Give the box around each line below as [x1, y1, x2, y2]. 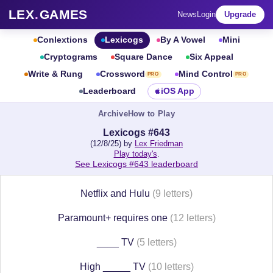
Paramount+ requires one [57, 213, 168, 223]
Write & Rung [27, 69, 83, 79]
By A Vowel [160, 35, 205, 44]
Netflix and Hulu [80, 188, 150, 199]
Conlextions [37, 35, 88, 44]
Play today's [113, 149, 157, 158]
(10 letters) [147, 261, 194, 272]
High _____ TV [79, 261, 146, 272]
